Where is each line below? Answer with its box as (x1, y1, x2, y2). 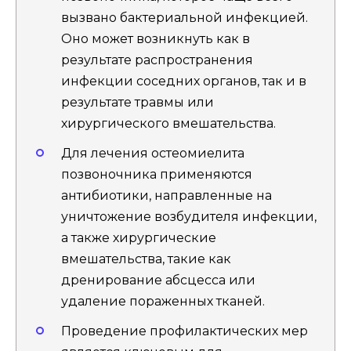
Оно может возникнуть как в (61, 31, 250, 46)
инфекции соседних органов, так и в (61, 73, 306, 89)
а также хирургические (61, 230, 216, 245)
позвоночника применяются (61, 166, 252, 182)
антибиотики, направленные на (61, 187, 272, 203)
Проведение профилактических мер (61, 323, 308, 338)
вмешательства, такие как (61, 251, 231, 266)
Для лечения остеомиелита (61, 145, 244, 161)
